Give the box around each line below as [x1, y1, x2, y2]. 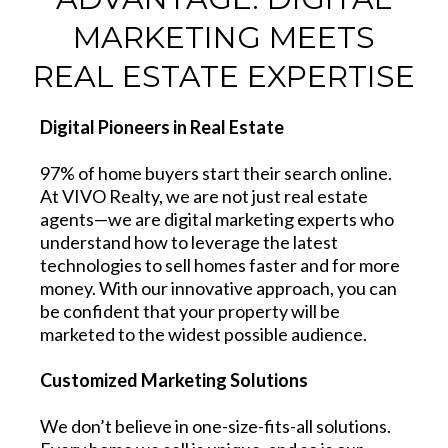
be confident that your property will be [40, 299, 340, 322]
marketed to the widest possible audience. [40, 322, 367, 345]
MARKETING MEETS [73, 18, 375, 56]
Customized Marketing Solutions [40, 368, 308, 391]
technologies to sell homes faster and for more [40, 253, 400, 276]
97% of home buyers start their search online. [40, 161, 392, 184]
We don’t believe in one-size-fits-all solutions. [40, 414, 391, 437]
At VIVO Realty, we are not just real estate [40, 184, 368, 207]
